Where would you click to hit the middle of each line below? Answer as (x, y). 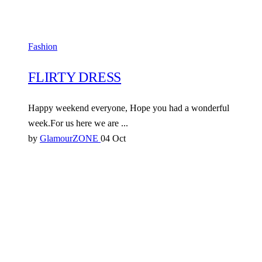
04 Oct (113, 139)
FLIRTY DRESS (75, 77)
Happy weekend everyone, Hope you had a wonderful (129, 108)
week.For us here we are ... (78, 123)
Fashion (43, 47)
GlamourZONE (70, 139)
